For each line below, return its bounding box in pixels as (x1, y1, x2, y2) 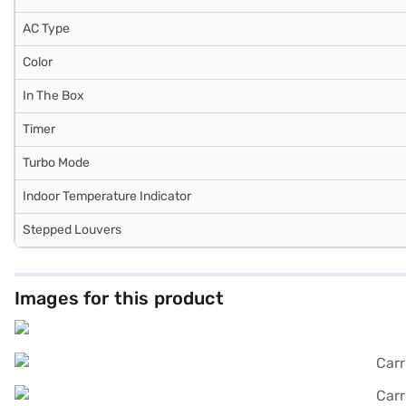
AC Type (23, 20, 70, 36)
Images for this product (14, 286, 224, 309)
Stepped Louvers (23, 221, 121, 237)
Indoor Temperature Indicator (23, 188, 191, 204)
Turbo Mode (23, 154, 90, 170)
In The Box (23, 87, 84, 103)
